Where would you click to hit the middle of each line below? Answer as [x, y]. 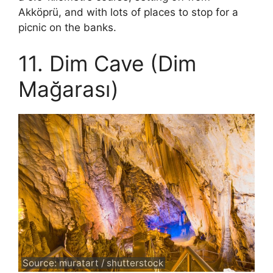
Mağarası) [69, 89]
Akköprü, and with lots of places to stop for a [128, 12]
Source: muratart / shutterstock [93, 263]
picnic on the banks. [67, 27]
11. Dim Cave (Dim [107, 64]
